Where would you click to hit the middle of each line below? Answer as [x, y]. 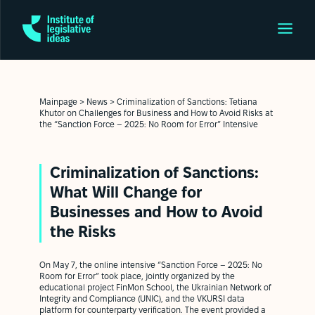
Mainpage [58, 102]
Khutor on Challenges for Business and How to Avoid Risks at [156, 113]
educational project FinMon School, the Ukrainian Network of [155, 288]
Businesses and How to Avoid [156, 213]
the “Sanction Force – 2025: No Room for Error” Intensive [149, 124]
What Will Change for [126, 193]
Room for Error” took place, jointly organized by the [137, 277]
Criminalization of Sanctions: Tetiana [187, 102]
